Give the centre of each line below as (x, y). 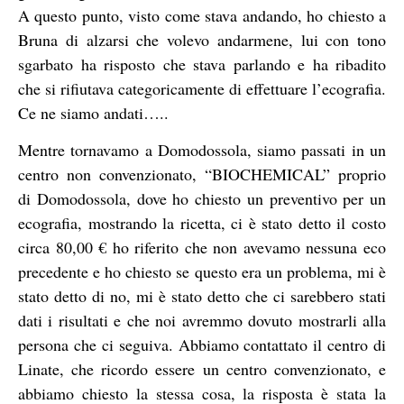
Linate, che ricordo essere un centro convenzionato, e (202, 369)
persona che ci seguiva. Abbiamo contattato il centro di (202, 345)
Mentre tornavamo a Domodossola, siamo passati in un (202, 150)
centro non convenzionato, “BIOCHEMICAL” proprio (202, 174)
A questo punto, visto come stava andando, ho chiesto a (202, 15)
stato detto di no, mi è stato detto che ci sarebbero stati (202, 296)
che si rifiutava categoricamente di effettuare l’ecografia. (202, 88)
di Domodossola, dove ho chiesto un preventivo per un (202, 199)
